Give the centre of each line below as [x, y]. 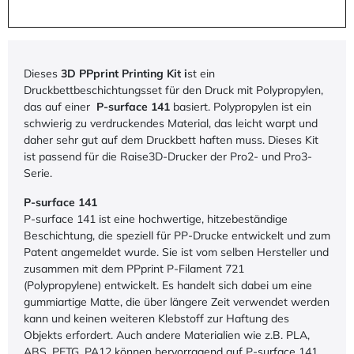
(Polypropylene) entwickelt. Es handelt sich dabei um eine [168, 285]
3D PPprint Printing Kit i [124, 73]
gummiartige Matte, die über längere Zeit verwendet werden [177, 301]
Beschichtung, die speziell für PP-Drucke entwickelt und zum [177, 235]
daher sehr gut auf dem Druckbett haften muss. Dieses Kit [171, 139]
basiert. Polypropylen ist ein [241, 106]
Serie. [38, 173]
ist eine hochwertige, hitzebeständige [193, 218]
